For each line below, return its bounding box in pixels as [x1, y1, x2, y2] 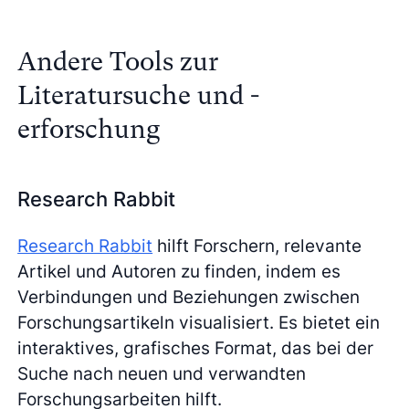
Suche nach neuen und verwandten [17, 362, 307, 384]
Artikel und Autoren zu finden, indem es [17, 259, 341, 282]
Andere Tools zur [17, 47, 219, 78]
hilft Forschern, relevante [152, 234, 362, 257]
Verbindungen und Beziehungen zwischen [17, 285, 361, 308]
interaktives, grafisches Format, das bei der [17, 336, 374, 359]
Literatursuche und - [17, 80, 260, 111]
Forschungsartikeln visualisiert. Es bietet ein [17, 310, 381, 333]
